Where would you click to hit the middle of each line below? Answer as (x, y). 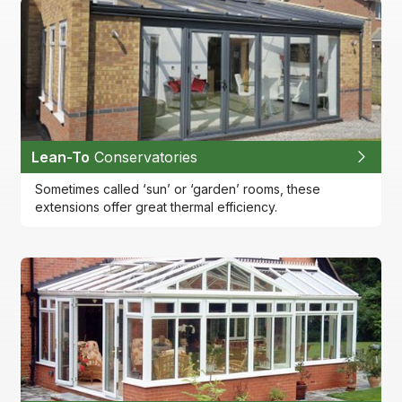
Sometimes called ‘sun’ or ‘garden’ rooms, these (178, 188)
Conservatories (144, 157)
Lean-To (61, 157)
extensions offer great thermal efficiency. (157, 206)
